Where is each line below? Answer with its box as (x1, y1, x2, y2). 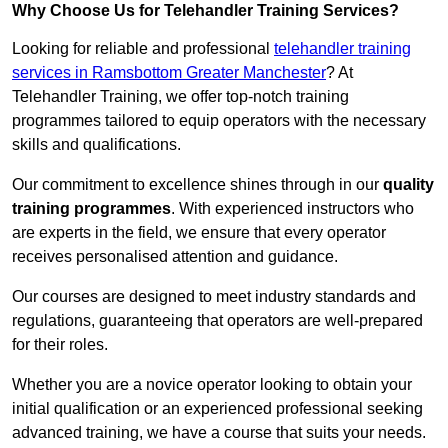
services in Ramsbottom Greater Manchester (12, 64, 326, 82)
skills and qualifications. (12, 136, 181, 154)
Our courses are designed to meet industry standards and (12, 288, 416, 306)
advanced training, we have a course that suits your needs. (12, 424, 426, 442)
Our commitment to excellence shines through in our (12, 176, 383, 194)
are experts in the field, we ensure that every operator (12, 224, 386, 242)
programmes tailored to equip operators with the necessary (12, 112, 426, 130)
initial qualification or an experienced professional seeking (12, 400, 423, 418)
